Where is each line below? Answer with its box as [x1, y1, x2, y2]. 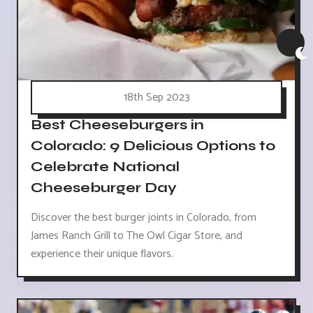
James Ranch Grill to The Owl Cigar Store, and [31, 226, 242, 246]
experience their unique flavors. [31, 245, 173, 264]
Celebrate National [31, 158, 180, 176]
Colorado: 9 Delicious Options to [31, 137, 275, 155]
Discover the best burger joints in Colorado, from [31, 208, 256, 228]
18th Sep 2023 [123, 88, 190, 108]
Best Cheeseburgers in [31, 116, 204, 134]
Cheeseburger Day [31, 179, 177, 197]
